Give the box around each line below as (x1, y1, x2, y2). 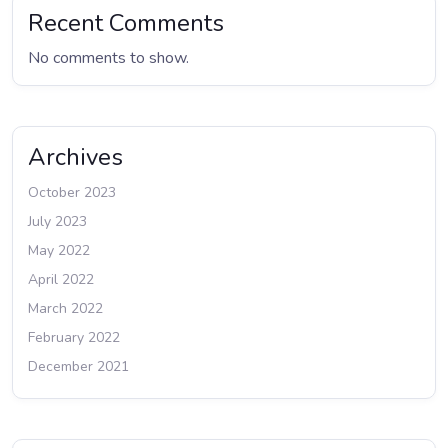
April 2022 (28, 270, 94, 289)
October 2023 (28, 183, 116, 202)
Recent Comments (28, 7, 224, 39)
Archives (28, 141, 123, 173)
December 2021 (28, 357, 129, 376)
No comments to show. (28, 47, 189, 69)
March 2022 (28, 299, 103, 318)
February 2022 (28, 328, 120, 347)
